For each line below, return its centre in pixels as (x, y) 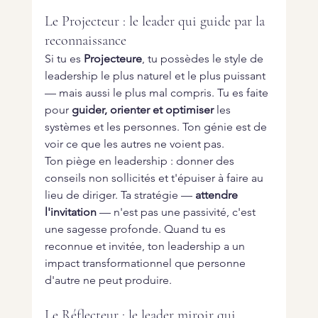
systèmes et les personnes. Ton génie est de (157, 127)
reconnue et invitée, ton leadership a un (146, 246)
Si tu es (64, 59)
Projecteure (113, 59)
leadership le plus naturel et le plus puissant (156, 76)
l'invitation (70, 212)
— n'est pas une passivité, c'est (177, 212)
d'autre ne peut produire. (108, 280)
